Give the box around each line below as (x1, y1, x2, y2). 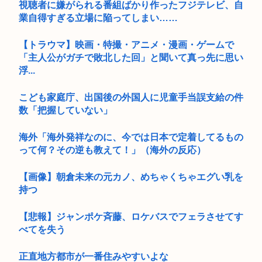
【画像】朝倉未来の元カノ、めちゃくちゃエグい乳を (19, 171, 243, 182)
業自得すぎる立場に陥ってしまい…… (19, 12, 178, 23)
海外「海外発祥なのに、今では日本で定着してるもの (19, 132, 243, 142)
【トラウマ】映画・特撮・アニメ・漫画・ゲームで (19, 39, 234, 50)
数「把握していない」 (19, 105, 112, 115)
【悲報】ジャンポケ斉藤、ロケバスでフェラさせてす (19, 211, 243, 222)
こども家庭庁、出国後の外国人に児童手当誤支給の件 (19, 92, 243, 102)
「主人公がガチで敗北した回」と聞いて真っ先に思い (19, 52, 243, 63)
